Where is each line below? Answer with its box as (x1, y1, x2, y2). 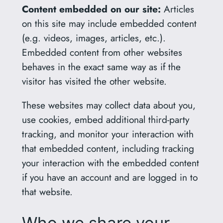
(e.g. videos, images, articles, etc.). (21, 31, 166, 45)
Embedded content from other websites (21, 45, 182, 60)
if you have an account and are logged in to (21, 170, 198, 185)
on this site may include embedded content (21, 16, 197, 31)
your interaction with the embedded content (21, 156, 199, 170)
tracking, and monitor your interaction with (21, 127, 194, 141)
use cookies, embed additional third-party (21, 112, 189, 127)
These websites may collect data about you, (21, 98, 196, 112)
